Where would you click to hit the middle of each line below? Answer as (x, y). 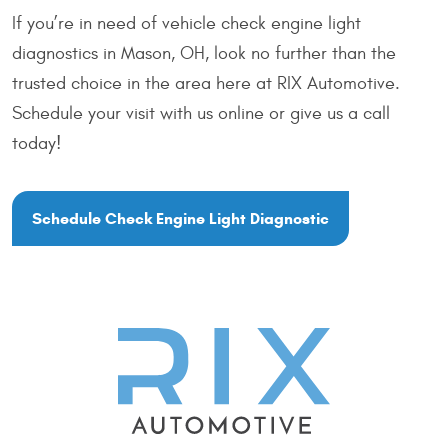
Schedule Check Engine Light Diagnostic (180, 218)
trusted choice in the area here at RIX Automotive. (206, 84)
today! (36, 144)
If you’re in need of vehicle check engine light (186, 24)
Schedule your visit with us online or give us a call (201, 114)
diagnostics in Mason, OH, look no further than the (204, 54)
